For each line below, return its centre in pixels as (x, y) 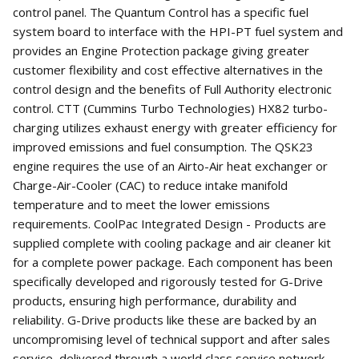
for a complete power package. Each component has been (173, 262)
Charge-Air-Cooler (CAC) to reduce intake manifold (150, 186)
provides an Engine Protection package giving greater (161, 51)
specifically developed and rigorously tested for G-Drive (168, 282)
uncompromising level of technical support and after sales (171, 339)
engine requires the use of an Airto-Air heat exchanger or (170, 166)
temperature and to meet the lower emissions (141, 205)
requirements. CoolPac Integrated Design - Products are (169, 224)
